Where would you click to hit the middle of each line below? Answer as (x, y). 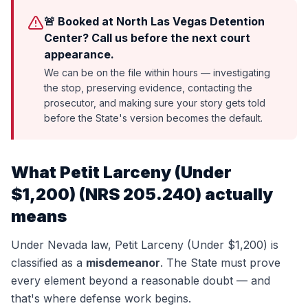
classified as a (47, 263)
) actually (234, 194)
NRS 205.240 (140, 194)
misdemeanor (123, 263)
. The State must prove (220, 263)
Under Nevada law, (63, 245)
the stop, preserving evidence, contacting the (148, 88)
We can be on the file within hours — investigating (157, 73)
